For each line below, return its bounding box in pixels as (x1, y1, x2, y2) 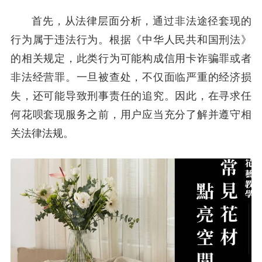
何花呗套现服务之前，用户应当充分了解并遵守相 (11, 109, 251, 120)
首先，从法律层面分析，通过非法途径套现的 (32, 15, 251, 27)
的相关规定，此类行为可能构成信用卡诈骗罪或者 (11, 53, 251, 64)
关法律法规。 (11, 127, 74, 139)
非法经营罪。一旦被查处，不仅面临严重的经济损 (11, 71, 251, 83)
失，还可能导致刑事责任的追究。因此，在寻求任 (11, 90, 251, 102)
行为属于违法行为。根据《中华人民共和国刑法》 (11, 34, 251, 46)
